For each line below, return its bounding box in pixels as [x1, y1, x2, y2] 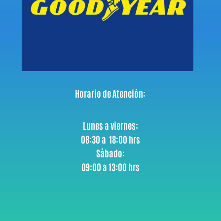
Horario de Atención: [75, 87, 146, 100]
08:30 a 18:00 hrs [80, 133, 140, 146]
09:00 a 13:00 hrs [81, 161, 140, 173]
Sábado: [96, 147, 125, 159]
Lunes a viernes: [82, 119, 138, 132]
